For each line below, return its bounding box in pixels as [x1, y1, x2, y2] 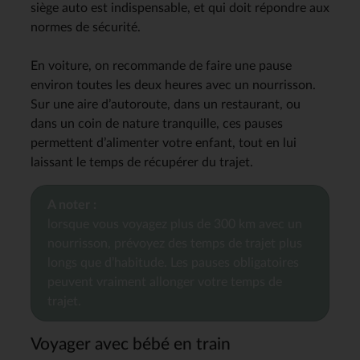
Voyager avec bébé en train [31, 335, 231, 353]
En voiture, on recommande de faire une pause [31, 59, 292, 72]
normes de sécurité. [31, 20, 141, 34]
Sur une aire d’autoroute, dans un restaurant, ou [31, 97, 301, 111]
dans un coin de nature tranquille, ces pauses [31, 117, 283, 130]
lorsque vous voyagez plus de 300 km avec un [47, 217, 302, 231]
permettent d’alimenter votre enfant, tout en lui [31, 136, 297, 149]
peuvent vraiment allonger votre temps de [47, 275, 282, 288]
